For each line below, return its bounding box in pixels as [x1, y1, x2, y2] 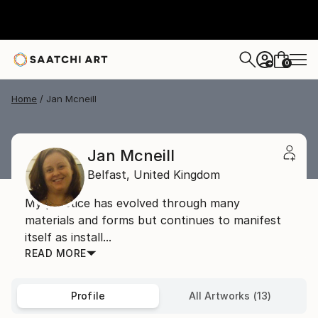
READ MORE [25, 247, 87, 259]
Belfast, [87, 168, 130, 182]
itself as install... [25, 230, 111, 244]
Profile [70, 290, 106, 302]
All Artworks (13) [188, 290, 272, 302]
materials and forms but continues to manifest [25, 213, 281, 227]
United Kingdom [133, 168, 220, 182]
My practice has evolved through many [25, 196, 240, 210]
